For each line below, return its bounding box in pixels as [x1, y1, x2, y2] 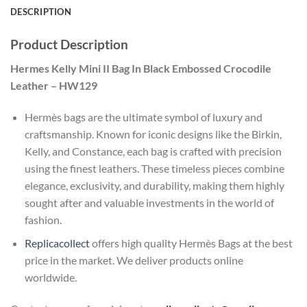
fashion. [24, 212, 62, 226]
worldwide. [24, 271, 77, 284]
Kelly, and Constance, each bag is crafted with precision [24, 144, 282, 158]
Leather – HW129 [10, 78, 97, 92]
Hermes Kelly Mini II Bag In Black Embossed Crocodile [10, 61, 271, 75]
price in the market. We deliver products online [24, 254, 243, 267]
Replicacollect [24, 236, 90, 250]
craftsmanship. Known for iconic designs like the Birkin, [24, 127, 282, 140]
